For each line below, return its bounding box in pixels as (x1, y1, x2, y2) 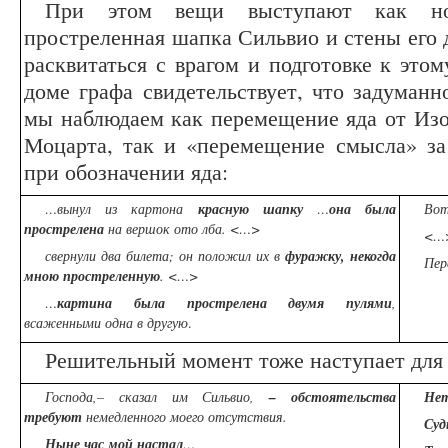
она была (328, 199, 397, 220)
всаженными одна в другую (24, 313, 188, 333)
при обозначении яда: (24, 156, 228, 187)
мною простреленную (24, 266, 160, 287)
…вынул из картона (45, 199, 198, 219)
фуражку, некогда (285, 246, 396, 267)
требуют (24, 407, 86, 428)
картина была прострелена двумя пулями (57, 293, 392, 314)
